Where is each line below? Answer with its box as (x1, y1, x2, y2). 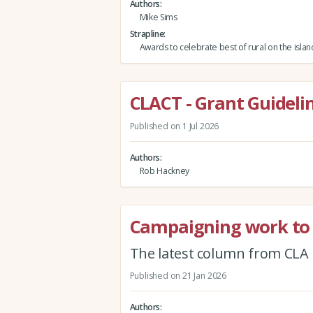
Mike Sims (139, 11, 177, 24)
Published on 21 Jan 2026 (129, 269, 226, 282)
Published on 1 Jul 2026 (129, 119, 219, 132)
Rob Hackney (139, 165, 189, 177)
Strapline (129, 28, 164, 41)
